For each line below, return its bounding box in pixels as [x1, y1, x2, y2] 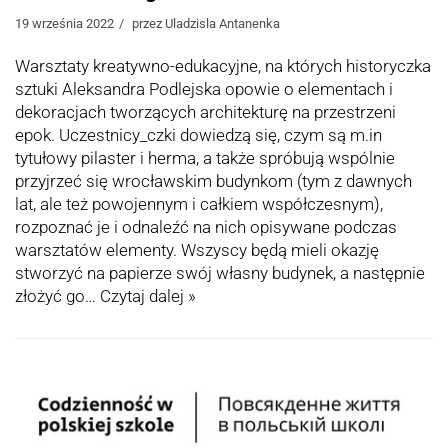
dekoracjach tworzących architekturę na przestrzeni [15, 102, 396, 123]
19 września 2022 [15, 16, 114, 32]
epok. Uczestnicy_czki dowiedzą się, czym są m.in [15, 125, 382, 146]
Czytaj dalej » [100, 286, 196, 307]
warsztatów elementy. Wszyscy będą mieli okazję [15, 240, 379, 261]
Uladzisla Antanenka [165, 16, 280, 32]
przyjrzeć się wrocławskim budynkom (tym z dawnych [15, 171, 412, 192]
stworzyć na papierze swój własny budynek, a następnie [15, 263, 425, 284]
